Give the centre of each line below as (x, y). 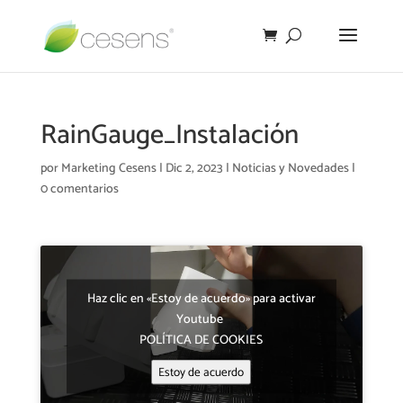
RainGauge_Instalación (169, 135)
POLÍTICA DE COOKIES (201, 340)
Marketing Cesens (108, 169)
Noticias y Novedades (290, 169)
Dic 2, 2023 (194, 169)
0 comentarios (79, 189)
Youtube (201, 319)
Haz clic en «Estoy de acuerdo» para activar (201, 299)
